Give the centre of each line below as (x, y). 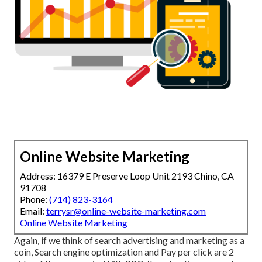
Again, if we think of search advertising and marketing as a (129, 240)
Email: (33, 211)
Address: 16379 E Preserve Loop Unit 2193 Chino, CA (127, 176)
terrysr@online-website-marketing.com (126, 211)
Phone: (35, 199)
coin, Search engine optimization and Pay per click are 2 (124, 252)
